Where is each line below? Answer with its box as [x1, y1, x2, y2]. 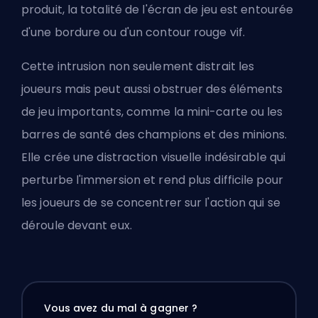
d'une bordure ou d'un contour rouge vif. [21, 23, 251, 40]
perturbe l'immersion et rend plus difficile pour [21, 171, 283, 188]
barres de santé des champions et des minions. [21, 126, 287, 143]
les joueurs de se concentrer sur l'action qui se [21, 194, 280, 211]
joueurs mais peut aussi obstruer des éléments [21, 80, 283, 97]
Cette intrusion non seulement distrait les [21, 57, 255, 75]
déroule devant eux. [21, 216, 132, 234]
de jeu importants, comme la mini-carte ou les [21, 103, 283, 120]
